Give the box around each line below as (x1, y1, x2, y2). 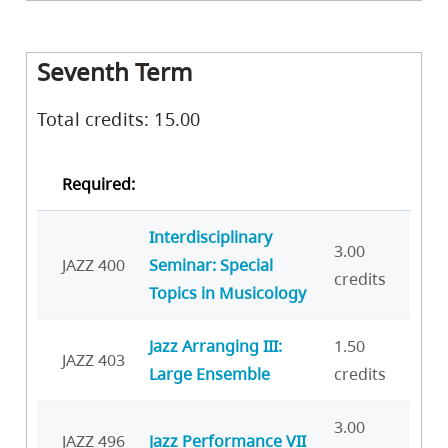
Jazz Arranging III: (149, 335, 282, 358)
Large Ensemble (149, 363, 270, 386)
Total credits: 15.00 (37, 107, 201, 132)
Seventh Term (37, 55, 192, 89)
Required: (62, 173, 135, 196)
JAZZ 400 (62, 254, 125, 277)
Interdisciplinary (149, 226, 272, 249)
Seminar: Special (149, 254, 273, 277)
